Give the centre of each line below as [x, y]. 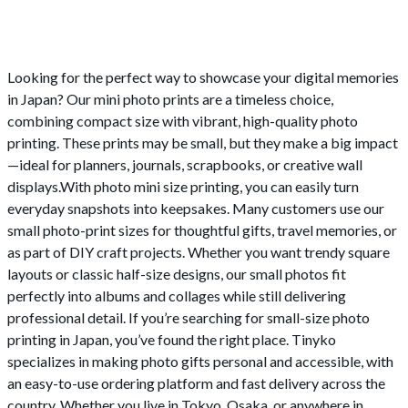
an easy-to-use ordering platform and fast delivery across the [196, 383]
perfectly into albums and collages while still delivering [177, 296]
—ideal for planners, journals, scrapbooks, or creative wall [185, 165]
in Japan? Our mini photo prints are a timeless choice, [170, 99]
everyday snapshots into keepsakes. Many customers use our [196, 209]
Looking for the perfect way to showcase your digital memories [203, 77]
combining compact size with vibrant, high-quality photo [183, 121]
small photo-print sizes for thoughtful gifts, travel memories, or [202, 230]
